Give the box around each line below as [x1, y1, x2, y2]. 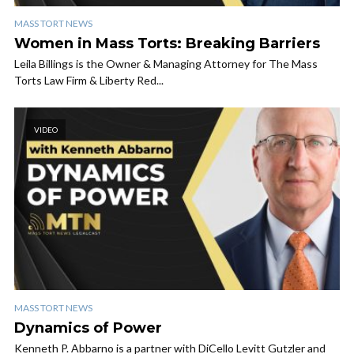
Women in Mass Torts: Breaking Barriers [14, 35, 320, 53]
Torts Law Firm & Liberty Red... [14, 73, 164, 88]
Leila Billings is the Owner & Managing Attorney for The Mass [14, 57, 318, 71]
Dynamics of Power [14, 318, 162, 337]
